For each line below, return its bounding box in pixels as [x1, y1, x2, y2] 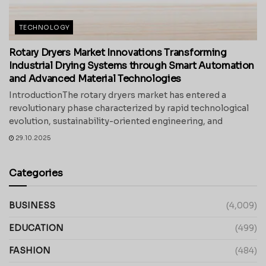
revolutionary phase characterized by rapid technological [9, 102, 249, 113]
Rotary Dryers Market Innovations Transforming [9, 46, 227, 59]
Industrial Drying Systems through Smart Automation [9, 59, 254, 72]
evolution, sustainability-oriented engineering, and [9, 115, 223, 126]
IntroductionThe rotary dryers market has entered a [9, 89, 226, 100]
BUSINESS [9, 199, 55, 211]
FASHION [9, 245, 50, 256]
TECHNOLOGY [19, 23, 70, 31]
